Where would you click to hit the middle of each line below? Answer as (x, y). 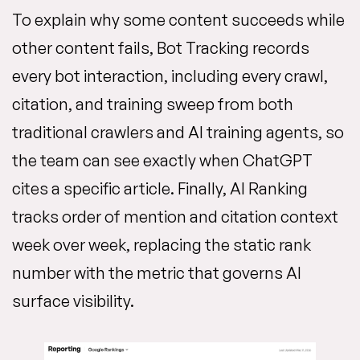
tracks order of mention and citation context (175, 216)
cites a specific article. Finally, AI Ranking (160, 188)
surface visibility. (73, 301)
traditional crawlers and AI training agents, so (178, 132)
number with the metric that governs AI (157, 272)
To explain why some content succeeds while (178, 19)
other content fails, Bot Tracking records (161, 47)
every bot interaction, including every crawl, (170, 76)
